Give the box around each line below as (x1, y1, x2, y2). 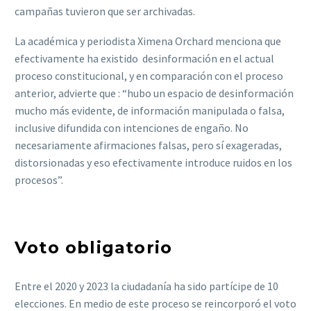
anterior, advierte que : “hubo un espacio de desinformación (15, 85, 294, 100)
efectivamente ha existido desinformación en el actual (15, 51, 274, 65)
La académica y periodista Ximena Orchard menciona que (15, 33, 281, 48)
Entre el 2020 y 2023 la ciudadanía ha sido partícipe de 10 (15, 279, 278, 294)
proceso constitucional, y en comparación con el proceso (15, 68, 283, 83)
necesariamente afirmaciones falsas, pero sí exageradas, (15, 137, 282, 152)
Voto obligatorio (15, 237, 173, 258)
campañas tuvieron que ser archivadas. (15, 4, 197, 19)
